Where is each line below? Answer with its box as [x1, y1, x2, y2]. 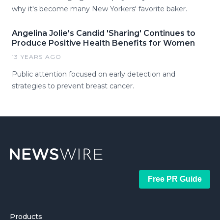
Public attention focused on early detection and [12, 70, 175, 79]
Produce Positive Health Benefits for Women [12, 38, 195, 48]
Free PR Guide [147, 175, 202, 183]
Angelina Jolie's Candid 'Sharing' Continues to [12, 28, 195, 38]
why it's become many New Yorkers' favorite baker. [12, 4, 187, 13]
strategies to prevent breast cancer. [12, 82, 134, 90]
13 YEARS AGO [12, 53, 62, 60]
